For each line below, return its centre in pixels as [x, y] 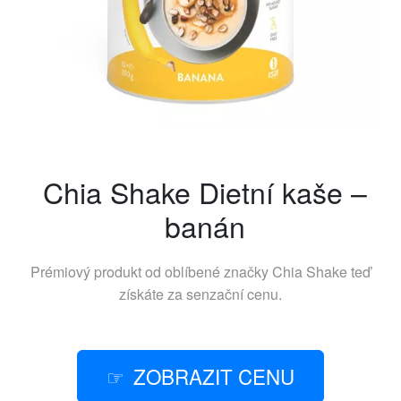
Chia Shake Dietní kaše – [205, 192]
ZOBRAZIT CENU [214, 376]
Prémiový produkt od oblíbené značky [151, 272]
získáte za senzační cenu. [200, 294]
